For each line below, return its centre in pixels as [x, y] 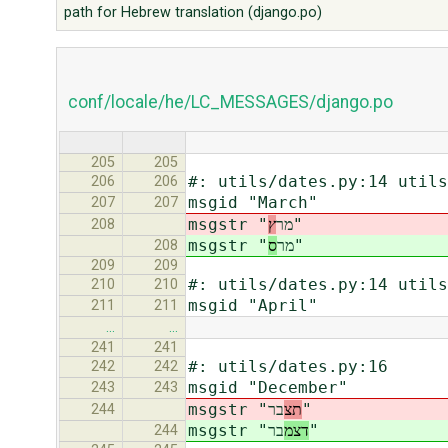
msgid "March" [253, 203]
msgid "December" [268, 388]
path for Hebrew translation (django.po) [193, 13]
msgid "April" [253, 306]
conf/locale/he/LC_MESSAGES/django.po [230, 101]
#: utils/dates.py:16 [288, 367]
